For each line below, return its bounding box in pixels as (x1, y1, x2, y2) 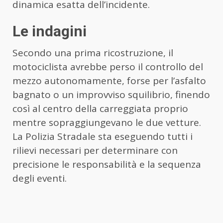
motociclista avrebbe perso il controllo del (12, 60, 203, 74)
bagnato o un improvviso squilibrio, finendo (12, 88, 210, 102)
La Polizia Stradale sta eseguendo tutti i (12, 130, 193, 143)
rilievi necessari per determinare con (12, 144, 178, 157)
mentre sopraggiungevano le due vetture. (12, 116, 201, 129)
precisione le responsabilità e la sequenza (12, 158, 201, 171)
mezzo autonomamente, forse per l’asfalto (12, 74, 206, 88)
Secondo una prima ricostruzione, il (12, 46, 173, 60)
